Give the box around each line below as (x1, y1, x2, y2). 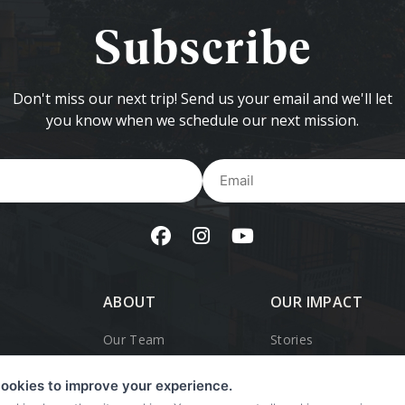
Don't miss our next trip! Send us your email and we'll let (13, 89, 392, 108)
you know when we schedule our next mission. (46, 110, 359, 130)
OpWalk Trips (270, 364, 353, 381)
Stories (270, 331, 314, 348)
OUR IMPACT (270, 292, 363, 312)
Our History (103, 364, 174, 381)
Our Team (103, 331, 165, 348)
